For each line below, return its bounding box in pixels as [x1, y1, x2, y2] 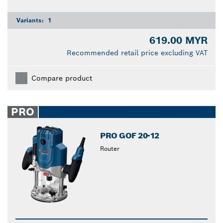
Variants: [16, 16, 46, 24]
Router [100, 145, 120, 153]
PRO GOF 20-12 [100, 130, 159, 141]
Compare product [31, 74, 92, 83]
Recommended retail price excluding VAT [67, 48, 208, 58]
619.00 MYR [149, 34, 208, 47]
